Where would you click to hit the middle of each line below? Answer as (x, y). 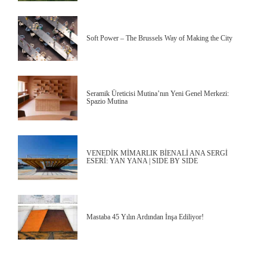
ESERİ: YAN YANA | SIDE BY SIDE (142, 161)
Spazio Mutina (107, 102)
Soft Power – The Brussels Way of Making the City (159, 38)
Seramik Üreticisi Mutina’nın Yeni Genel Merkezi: (158, 94)
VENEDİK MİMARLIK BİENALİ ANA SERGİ (157, 153)
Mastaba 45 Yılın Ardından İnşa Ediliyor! (145, 217)
